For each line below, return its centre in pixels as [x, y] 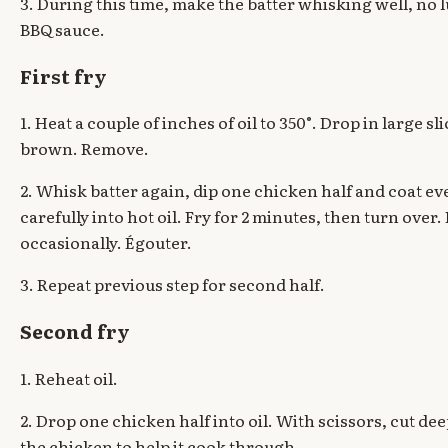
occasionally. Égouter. [106, 242]
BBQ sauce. [62, 28]
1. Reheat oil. [69, 377]
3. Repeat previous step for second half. [172, 284]
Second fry [75, 331]
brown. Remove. [84, 148]
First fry [63, 75]
